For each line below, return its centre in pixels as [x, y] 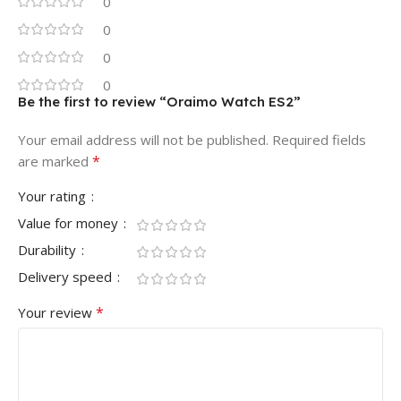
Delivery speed [67, 277]
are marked [55, 162]
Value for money [70, 223]
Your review [57, 313]
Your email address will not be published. [143, 140]
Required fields [319, 140]
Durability [49, 250]
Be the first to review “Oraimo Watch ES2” [159, 102]
